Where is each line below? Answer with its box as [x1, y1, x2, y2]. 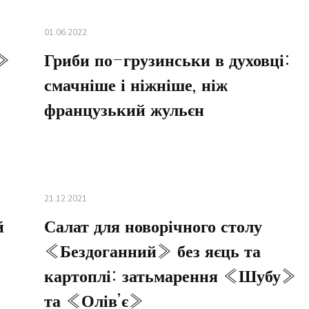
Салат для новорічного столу [43, 219, 262, 236]
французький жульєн [43, 103, 204, 119]
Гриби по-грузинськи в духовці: [43, 53, 290, 70]
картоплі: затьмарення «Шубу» [43, 269, 297, 286]
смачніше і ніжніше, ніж [43, 78, 228, 94]
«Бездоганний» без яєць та [43, 244, 261, 261]
